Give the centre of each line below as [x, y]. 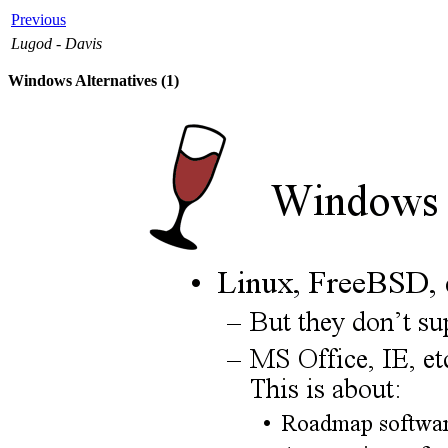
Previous [38, 19]
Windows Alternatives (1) [93, 80]
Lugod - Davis [56, 43]
